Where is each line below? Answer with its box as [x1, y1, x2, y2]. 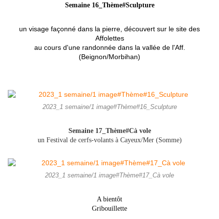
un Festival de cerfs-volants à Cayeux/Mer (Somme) [37, 136, 182, 144]
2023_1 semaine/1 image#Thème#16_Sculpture [42, 104, 177, 111]
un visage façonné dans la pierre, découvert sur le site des [19, 25, 200, 33]
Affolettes [95, 34, 124, 43]
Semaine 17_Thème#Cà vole [68, 127, 151, 135]
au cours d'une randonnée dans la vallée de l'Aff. [34, 44, 185, 52]
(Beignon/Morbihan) [79, 53, 140, 61]
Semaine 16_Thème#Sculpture [65, 1, 154, 9]
